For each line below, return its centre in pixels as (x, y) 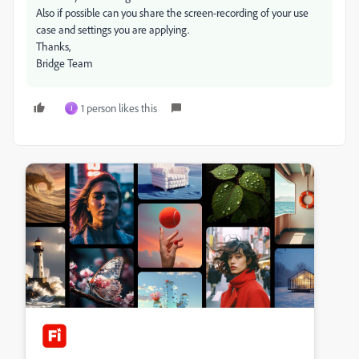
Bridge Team (65, 63)
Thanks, (53, 46)
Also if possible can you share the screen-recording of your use (172, 12)
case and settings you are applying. (113, 29)
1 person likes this (119, 108)
